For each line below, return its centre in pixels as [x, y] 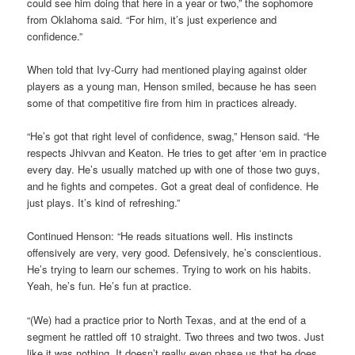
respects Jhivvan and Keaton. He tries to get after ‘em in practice [177, 153]
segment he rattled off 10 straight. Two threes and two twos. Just [176, 336]
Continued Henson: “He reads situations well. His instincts [160, 236]
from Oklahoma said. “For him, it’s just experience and [152, 20]
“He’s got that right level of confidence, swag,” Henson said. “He [174, 136]
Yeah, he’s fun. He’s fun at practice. [110, 286]
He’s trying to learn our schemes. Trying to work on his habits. [170, 269]
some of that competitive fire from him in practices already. [162, 103]
